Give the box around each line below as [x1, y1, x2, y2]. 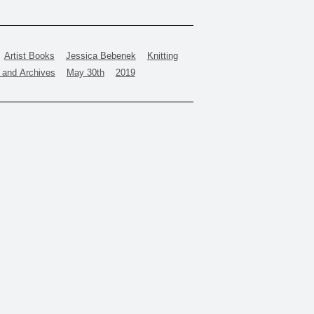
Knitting [146, 50, 178, 61]
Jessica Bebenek [65, 50, 136, 61]
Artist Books [4, 50, 55, 61]
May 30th [66, 67, 104, 78]
